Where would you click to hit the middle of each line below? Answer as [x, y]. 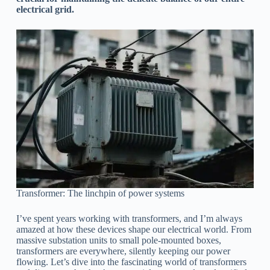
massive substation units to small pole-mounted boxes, [118, 240]
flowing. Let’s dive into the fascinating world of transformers [131, 262]
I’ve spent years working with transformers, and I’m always [129, 218]
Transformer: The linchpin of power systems [100, 193]
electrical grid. [45, 9]
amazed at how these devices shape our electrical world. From [133, 229]
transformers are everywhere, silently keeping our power [123, 251]
